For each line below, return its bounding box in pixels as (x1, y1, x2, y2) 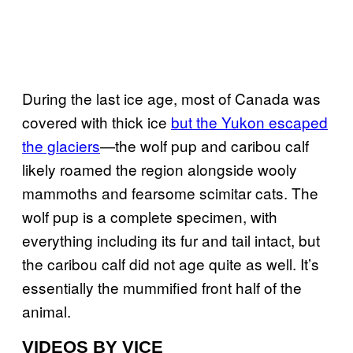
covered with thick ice (22, 110, 171, 132)
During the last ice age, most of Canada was (22, 87, 321, 109)
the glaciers (22, 134, 100, 156)
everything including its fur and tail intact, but (22, 229, 320, 251)
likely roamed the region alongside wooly (22, 158, 297, 180)
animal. (22, 299, 71, 321)
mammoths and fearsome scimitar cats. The (22, 181, 318, 203)
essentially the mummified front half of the (22, 276, 302, 298)
